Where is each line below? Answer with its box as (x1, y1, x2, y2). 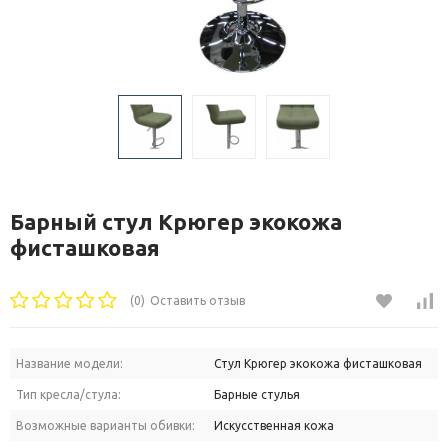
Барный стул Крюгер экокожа (10, 208, 342, 234)
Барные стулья (214, 388, 300, 402)
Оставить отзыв (150, 294, 245, 308)
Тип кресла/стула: (16, 388, 121, 402)
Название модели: (16, 357, 123, 371)
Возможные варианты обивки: (16, 419, 195, 433)
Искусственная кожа (214, 419, 334, 433)
